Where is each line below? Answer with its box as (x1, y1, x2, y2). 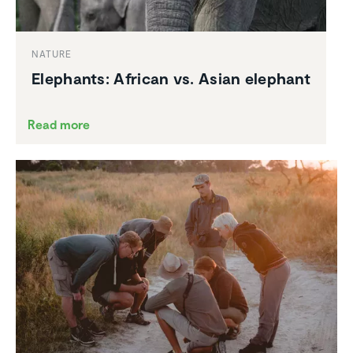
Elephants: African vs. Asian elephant (32, 68, 311, 87)
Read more (28, 116, 90, 132)
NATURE (32, 47, 72, 59)
